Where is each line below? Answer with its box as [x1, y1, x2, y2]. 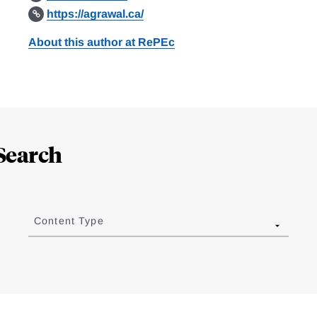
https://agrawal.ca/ [47, 8, 144, 21]
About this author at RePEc [28, 36, 175, 49]
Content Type [33, 215, 104, 227]
